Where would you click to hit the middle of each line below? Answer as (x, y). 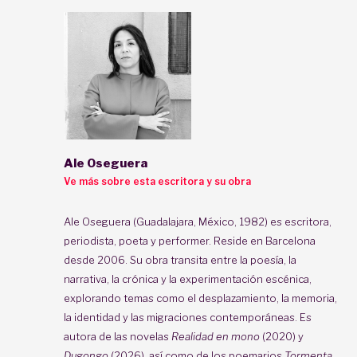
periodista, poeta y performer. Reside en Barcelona (190, 240)
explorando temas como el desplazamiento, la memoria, (200, 298)
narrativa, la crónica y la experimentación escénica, (188, 279)
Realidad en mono (216, 336)
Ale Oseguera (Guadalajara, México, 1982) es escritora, (198, 221)
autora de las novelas (118, 336)
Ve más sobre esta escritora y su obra (157, 181)
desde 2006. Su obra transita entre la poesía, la (180, 259)
